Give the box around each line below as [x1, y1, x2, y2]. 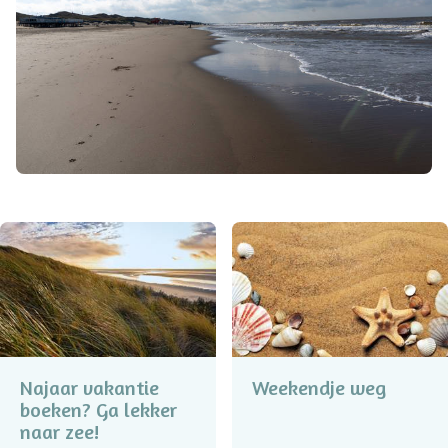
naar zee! [20, 419, 99, 445]
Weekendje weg [252, 375, 386, 401]
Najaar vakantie [20, 375, 159, 401]
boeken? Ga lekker [20, 397, 177, 423]
